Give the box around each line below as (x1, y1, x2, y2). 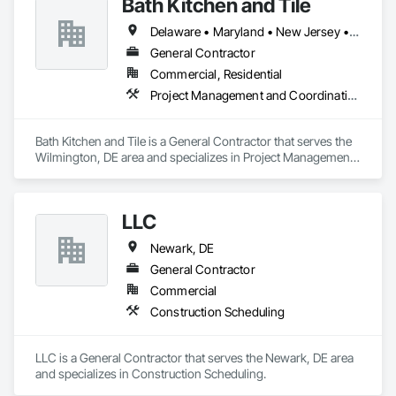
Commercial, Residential (150, 66, 283, 81)
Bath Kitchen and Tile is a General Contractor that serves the (35, 133, 352, 148)
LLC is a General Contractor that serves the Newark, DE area (35, 350, 354, 365)
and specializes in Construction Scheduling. (35, 366, 266, 381)
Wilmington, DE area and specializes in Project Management (35, 149, 354, 164)
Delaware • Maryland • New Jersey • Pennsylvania (349, 24, 360, 39)
